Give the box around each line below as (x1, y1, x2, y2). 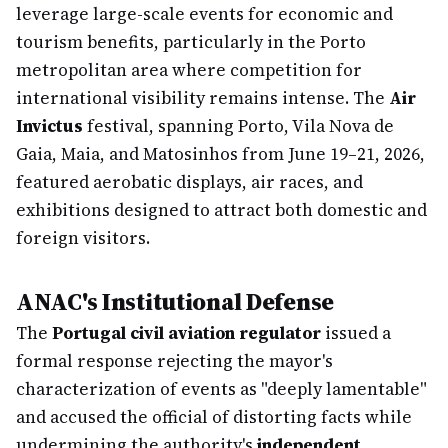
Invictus (16, 114, 83, 138)
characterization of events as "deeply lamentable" (16, 377, 427, 401)
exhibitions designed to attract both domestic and (16, 198, 427, 222)
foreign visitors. (16, 226, 150, 250)
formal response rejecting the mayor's (16, 349, 333, 373)
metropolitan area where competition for (16, 58, 362, 82)
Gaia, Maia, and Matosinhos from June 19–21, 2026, (16, 142, 425, 166)
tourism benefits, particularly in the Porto (16, 30, 366, 54)
